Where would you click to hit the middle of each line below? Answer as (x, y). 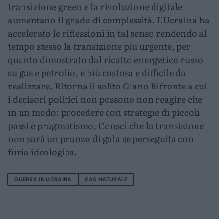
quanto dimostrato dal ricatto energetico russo (106, 60)
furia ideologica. (43, 152)
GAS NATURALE (106, 180)
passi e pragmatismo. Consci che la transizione (106, 126)
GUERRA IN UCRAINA (43, 180)
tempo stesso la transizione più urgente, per (99, 46)
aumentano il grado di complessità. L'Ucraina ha (109, 20)
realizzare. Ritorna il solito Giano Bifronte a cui (108, 86)
